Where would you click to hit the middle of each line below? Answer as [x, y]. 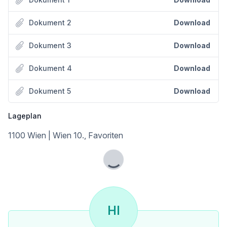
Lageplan [25, 116]
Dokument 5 [50, 91]
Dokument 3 [50, 45]
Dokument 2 [50, 23]
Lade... [125, 165]
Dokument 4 [50, 68]
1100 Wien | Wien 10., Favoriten [66, 135]
